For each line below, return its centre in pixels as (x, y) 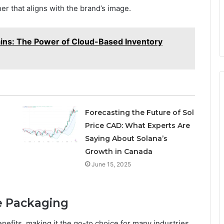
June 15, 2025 (111, 164)
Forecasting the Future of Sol (139, 113)
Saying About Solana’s (126, 139)
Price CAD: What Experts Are (137, 126)
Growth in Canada (118, 152)
